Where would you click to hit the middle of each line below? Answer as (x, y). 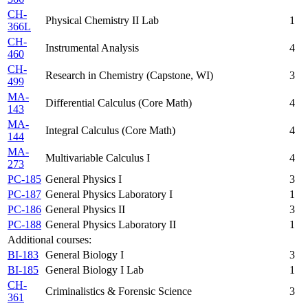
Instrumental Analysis (92, 48)
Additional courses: (49, 240)
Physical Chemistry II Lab (102, 21)
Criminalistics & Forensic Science (119, 291)
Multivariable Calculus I (98, 158)
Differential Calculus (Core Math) (119, 103)
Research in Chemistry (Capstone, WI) (129, 76)
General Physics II (85, 210)
